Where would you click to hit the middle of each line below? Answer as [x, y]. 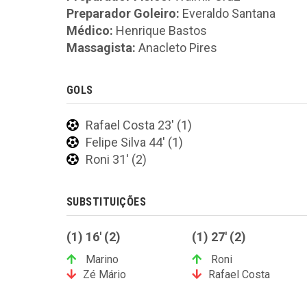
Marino [101, 260]
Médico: [90, 31]
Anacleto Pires [176, 48]
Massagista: [101, 48]
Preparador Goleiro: [123, 14]
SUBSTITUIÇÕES [107, 202]
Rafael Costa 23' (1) [139, 125]
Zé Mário [105, 275]
